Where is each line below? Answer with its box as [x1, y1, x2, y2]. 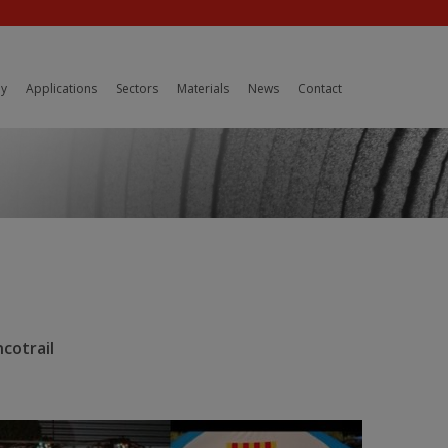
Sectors [116, 80, 158, 97]
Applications [26, 80, 97, 97]
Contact [298, 80, 342, 97]
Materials [177, 80, 229, 97]
